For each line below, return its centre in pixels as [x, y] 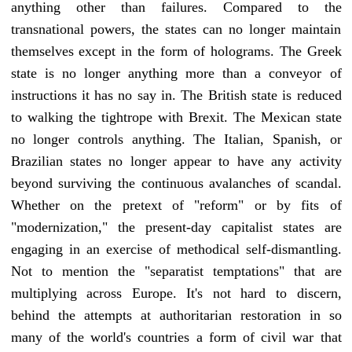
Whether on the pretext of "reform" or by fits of [176, 205]
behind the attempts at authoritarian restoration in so [176, 315]
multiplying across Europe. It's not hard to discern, [176, 293]
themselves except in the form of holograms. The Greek [176, 51]
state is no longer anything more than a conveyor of [176, 73]
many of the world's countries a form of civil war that [176, 337]
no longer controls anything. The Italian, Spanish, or [176, 139]
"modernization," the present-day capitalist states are [176, 227]
